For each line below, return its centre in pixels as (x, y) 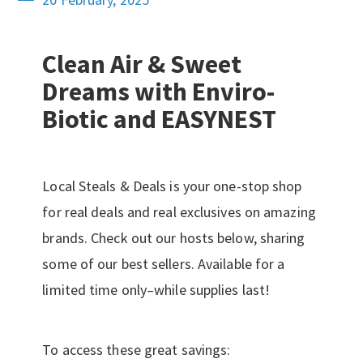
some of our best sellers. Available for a (164, 264)
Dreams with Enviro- (159, 92)
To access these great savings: (137, 350)
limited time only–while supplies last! (156, 290)
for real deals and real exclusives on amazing (179, 212)
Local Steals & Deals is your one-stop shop (172, 186)
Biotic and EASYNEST (160, 119)
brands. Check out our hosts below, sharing (174, 238)
